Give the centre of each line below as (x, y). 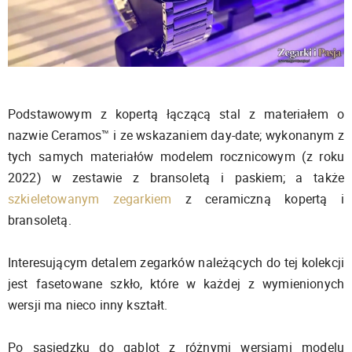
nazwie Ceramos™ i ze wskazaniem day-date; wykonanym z (176, 135)
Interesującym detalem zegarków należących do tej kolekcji (176, 262)
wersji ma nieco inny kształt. (88, 305)
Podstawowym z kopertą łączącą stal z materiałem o (176, 114)
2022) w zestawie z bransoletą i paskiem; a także (176, 178)
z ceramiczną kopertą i (258, 199)
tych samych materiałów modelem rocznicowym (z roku (176, 156)
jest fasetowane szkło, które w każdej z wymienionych (176, 284)
